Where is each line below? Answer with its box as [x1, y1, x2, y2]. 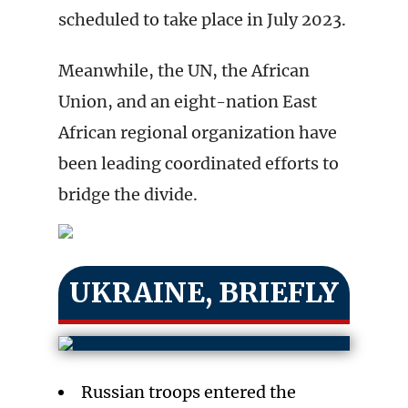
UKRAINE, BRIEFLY [69, 275, 339, 310]
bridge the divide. [58, 184, 198, 205]
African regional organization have [58, 122, 337, 143]
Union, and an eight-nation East [58, 91, 317, 112]
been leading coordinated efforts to [58, 153, 339, 174]
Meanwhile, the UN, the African [58, 60, 310, 81]
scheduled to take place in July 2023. [58, 9, 346, 30]
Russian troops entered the [81, 382, 296, 403]
